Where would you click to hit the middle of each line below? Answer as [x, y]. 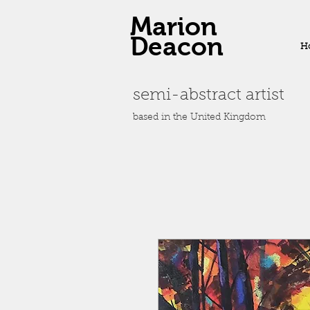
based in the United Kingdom [199, 118]
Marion [174, 27]
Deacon [177, 47]
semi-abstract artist [209, 95]
